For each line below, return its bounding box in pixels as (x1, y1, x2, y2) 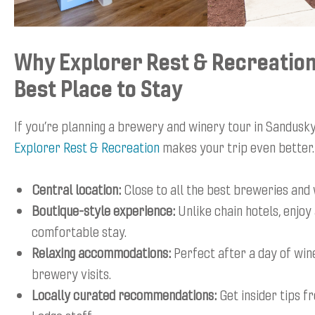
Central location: (32, 179, 121, 199)
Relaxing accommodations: (32, 243, 171, 262)
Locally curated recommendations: (32, 285, 217, 304)
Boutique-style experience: (32, 200, 175, 220)
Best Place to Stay (14, 72, 183, 103)
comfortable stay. (32, 221, 127, 241)
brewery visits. (32, 264, 111, 283)
